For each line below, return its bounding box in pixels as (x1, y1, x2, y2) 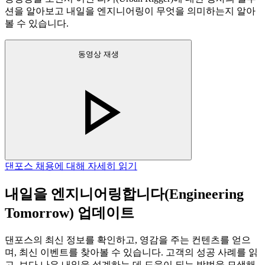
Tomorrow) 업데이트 (5, 205, 134, 221)
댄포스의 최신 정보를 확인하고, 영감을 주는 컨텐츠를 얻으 (5, 234, 251, 245)
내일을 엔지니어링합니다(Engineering (5, 186, 244, 202)
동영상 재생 (77, 50, 119, 59)
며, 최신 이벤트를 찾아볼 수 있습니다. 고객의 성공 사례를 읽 (5, 247, 258, 257)
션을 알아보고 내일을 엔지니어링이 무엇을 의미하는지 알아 (5, 6, 256, 17)
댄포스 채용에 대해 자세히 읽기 (5, 160, 137, 171)
